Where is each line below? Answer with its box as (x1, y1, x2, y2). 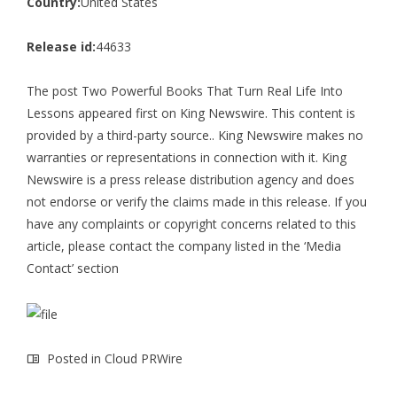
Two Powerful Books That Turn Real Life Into (82, 82, 343, 99)
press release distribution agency (110, 170, 298, 188)
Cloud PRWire (105, 349, 183, 367)
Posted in (43, 349, 105, 367)
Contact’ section (27, 259, 119, 276)
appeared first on (74, 104, 180, 121)
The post (27, 82, 82, 99)
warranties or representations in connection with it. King (27, 148, 346, 166)
